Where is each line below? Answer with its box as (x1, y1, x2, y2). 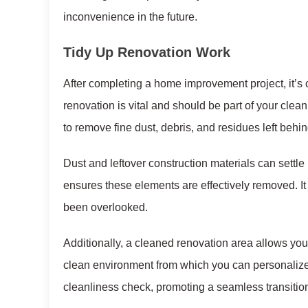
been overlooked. (63, 201, 148, 214)
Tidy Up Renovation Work (63, 45, 230, 60)
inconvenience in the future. (63, 11, 197, 23)
